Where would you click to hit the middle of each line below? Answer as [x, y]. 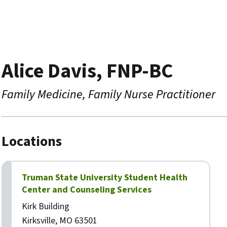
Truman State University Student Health [105, 178]
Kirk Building [46, 206]
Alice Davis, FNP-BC [87, 71]
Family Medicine [42, 94]
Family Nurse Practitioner [152, 94]
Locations [32, 141]
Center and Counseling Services [87, 190]
